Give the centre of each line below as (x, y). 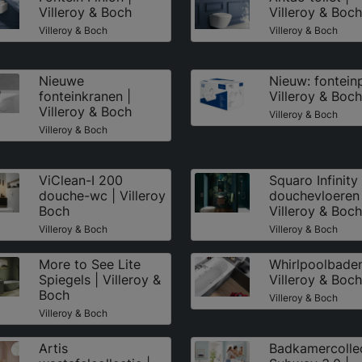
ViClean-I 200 (80, 180)
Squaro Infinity (313, 180)
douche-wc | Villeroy (102, 195)
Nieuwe (61, 80)
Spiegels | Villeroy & (99, 279)
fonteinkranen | (84, 96)
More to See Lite (89, 264)
